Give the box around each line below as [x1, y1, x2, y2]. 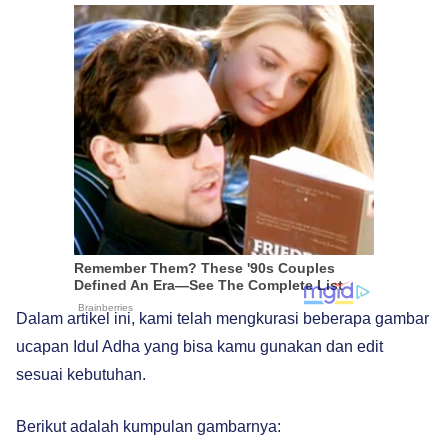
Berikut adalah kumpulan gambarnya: [16, 418, 281, 435]
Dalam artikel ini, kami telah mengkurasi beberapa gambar [16, 310, 429, 327]
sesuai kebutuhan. [16, 366, 146, 383]
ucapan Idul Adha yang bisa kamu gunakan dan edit [16, 338, 383, 355]
